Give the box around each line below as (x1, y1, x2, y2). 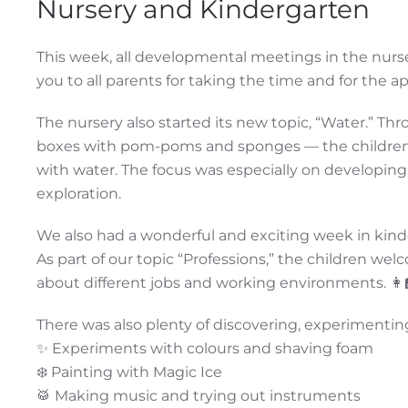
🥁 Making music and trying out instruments (36, 387, 361, 405)
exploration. (36, 185, 121, 203)
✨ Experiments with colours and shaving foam (36, 340, 373, 358)
